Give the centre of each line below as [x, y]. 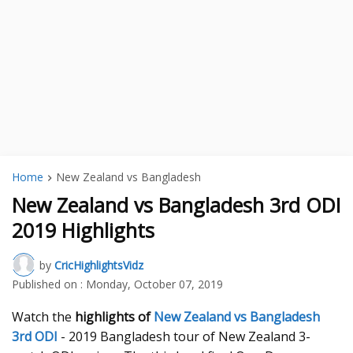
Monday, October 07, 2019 [154, 284]
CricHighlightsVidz [99, 265]
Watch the [43, 317]
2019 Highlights [83, 230]
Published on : [47, 284]
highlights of [114, 317]
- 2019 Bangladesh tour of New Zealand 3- [184, 337]
